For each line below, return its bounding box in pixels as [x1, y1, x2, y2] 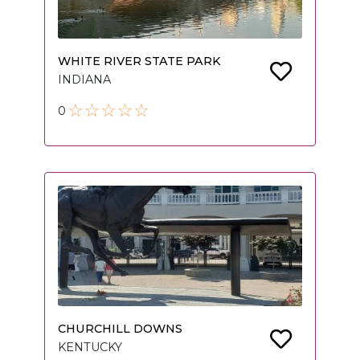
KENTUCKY [58, 340, 122, 355]
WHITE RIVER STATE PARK [58, 54, 221, 69]
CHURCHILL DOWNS [58, 321, 182, 337]
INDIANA [58, 72, 111, 88]
